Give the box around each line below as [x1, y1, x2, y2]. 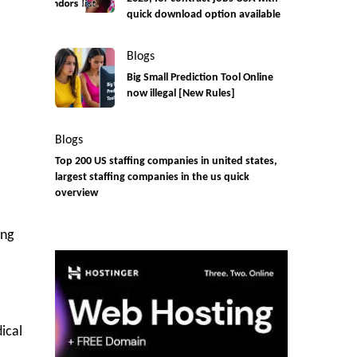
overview [54, 188, 98, 199]
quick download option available [126, 10, 280, 21]
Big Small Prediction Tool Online [126, 73, 273, 84]
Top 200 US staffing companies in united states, [54, 156, 277, 167]
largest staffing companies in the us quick [54, 172, 249, 183]
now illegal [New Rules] [126, 88, 235, 100]
